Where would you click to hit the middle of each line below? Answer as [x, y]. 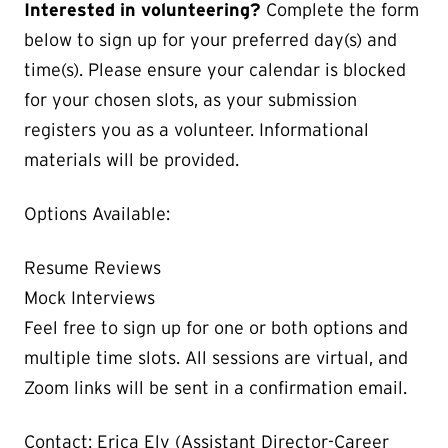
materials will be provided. [131, 159]
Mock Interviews [89, 297]
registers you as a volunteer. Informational [196, 129]
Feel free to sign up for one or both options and [216, 327]
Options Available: [97, 213]
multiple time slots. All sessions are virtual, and [216, 357]
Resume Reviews [92, 267]
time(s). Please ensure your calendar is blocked [215, 69]
